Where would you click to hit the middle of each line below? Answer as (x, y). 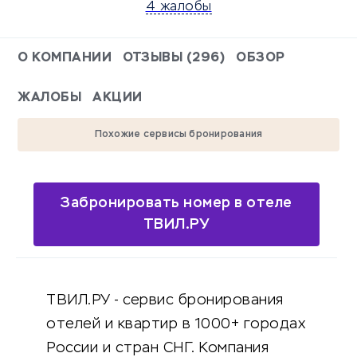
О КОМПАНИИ (65, 59)
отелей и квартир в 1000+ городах (176, 325)
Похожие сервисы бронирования (178, 135)
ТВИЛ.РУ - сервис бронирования (165, 301)
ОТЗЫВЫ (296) (174, 59)
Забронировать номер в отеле (177, 204)
